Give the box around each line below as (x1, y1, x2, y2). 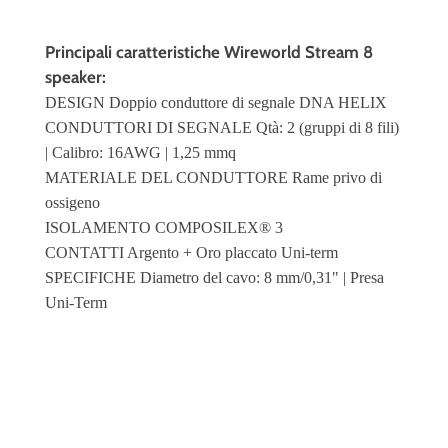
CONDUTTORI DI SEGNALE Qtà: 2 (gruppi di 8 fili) (45, 118, 399, 136)
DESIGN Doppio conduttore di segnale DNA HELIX (45, 93, 387, 111)
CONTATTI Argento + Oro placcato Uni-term (45, 243, 338, 261)
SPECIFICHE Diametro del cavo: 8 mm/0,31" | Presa (45, 268, 384, 286)
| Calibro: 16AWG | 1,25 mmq (45, 143, 236, 161)
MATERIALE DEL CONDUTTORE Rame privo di (45, 168, 382, 186)
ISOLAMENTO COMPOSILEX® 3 (45, 218, 283, 236)
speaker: (45, 66, 106, 87)
